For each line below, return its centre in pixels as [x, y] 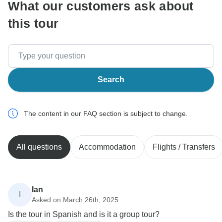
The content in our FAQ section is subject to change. [106, 114]
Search [111, 80]
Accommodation [107, 147]
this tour [33, 24]
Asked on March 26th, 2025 [75, 199]
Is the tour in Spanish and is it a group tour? [84, 215]
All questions [39, 147]
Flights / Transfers [184, 147]
